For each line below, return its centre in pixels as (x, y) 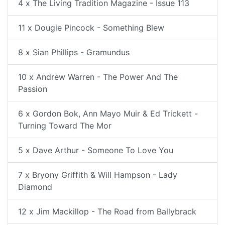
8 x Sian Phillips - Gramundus (74, 52)
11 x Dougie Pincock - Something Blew (91, 28)
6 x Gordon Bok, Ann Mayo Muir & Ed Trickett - (108, 114)
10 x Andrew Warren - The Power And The (98, 77)
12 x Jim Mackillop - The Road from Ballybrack (107, 211)
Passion (33, 89)
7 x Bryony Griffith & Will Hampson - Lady (98, 175)
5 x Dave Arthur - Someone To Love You (96, 150)
